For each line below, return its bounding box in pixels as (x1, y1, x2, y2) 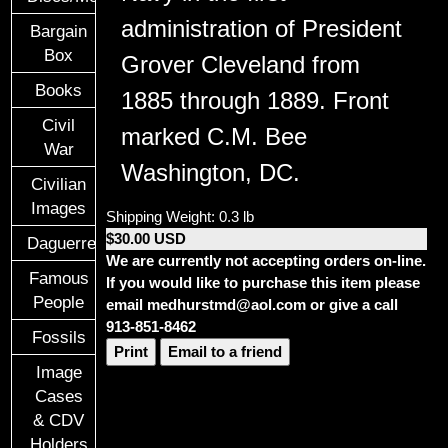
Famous (28, 269, 89, 288)
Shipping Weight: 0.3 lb (106, 208, 255, 226)
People (33, 293, 85, 312)
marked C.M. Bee (121, 123, 308, 151)
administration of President (121, 15, 403, 43)
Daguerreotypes (27, 234, 147, 253)
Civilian (31, 175, 87, 194)
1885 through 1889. (121, 87, 327, 115)
